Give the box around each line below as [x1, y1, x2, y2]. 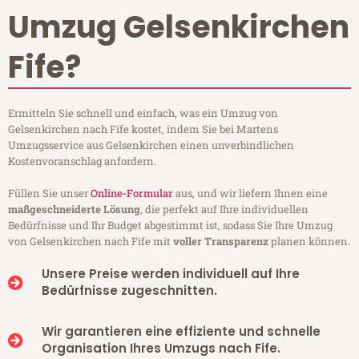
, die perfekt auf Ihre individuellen [140, 202, 309, 217]
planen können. [268, 234, 350, 249]
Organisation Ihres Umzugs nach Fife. [41, 340, 280, 357]
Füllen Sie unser [8, 186, 91, 201]
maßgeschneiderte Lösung [8, 202, 140, 217]
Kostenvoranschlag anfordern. [8, 154, 156, 169]
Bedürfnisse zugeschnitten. [41, 282, 217, 300]
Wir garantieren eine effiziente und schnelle [41, 323, 321, 341]
